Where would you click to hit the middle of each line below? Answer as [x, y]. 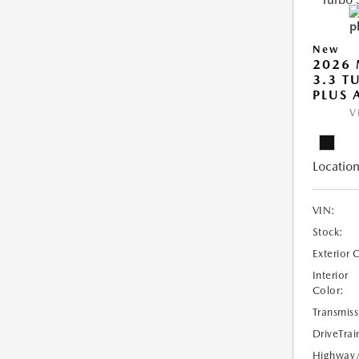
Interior [330, 275]
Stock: [328, 232]
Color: [328, 290]
